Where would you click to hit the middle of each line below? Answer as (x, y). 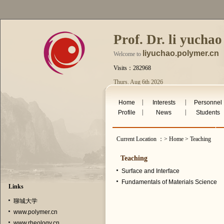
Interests (164, 102)
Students (208, 112)
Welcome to (128, 54)
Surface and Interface (150, 171)
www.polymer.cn (35, 212)
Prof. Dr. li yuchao (168, 39)
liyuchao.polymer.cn (181, 53)
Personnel (208, 102)
